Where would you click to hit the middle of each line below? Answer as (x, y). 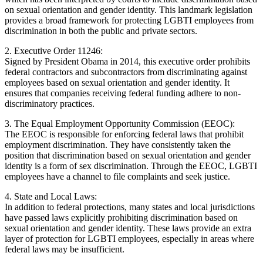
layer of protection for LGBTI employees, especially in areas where (129, 238)
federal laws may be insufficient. (65, 249)
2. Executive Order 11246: (54, 50)
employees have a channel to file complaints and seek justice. (117, 176)
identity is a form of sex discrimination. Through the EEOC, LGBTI (131, 166)
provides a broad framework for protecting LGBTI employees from (129, 20)
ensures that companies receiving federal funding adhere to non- (123, 93)
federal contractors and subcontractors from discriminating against (126, 72)
